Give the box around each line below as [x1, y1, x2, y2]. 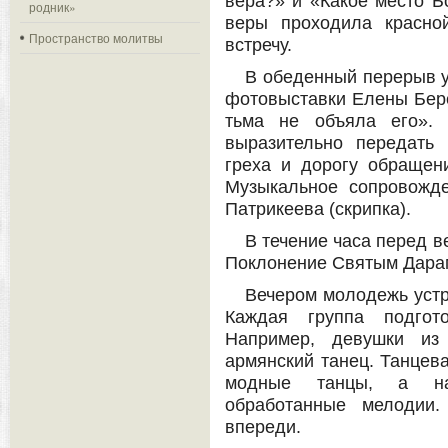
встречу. [225, 35, 292, 56]
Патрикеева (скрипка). [225, 199, 411, 220]
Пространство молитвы [29, 29, 163, 46]
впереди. [225, 417, 301, 438]
